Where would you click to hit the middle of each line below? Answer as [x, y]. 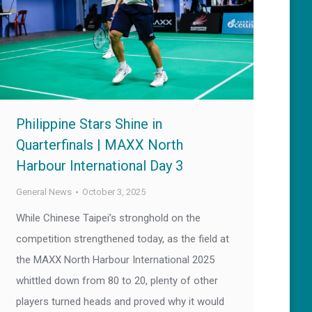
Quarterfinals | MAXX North [100, 145]
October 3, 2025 [114, 192]
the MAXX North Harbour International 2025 [115, 260]
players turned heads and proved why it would [120, 302]
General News [44, 192]
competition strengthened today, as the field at [123, 239]
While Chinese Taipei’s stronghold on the [108, 218]
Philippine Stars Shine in [89, 124]
